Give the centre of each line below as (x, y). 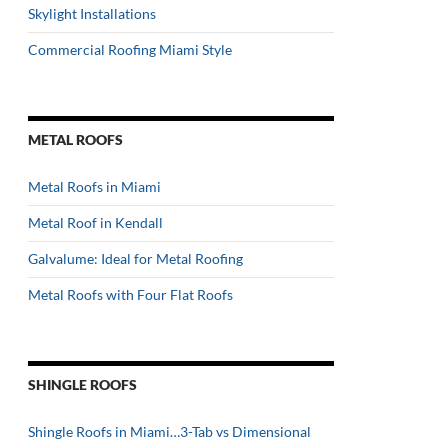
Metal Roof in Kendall (95, 222)
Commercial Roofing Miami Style (130, 49)
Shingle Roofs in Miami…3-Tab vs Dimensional (169, 431)
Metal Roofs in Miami (94, 186)
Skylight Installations (92, 13)
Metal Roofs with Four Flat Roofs (130, 294)
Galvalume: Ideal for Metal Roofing (135, 258)
